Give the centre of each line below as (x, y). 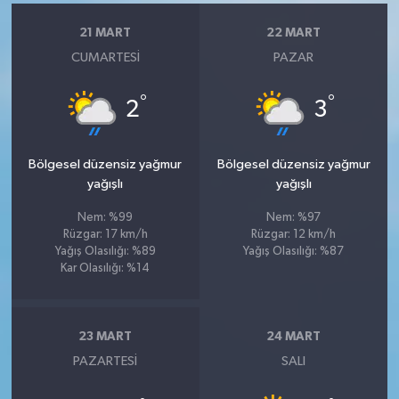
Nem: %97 (294, 217)
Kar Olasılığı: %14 (106, 268)
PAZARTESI (106, 361)
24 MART (294, 337)
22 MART (294, 33)
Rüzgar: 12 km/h (294, 234)
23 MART (106, 337)
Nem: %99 (106, 217)
